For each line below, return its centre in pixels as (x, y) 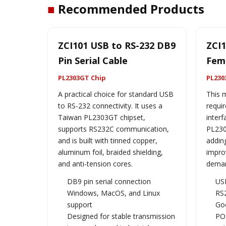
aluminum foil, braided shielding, (110, 152)
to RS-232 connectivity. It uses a (110, 106)
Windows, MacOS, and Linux (114, 193)
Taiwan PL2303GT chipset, (102, 117)
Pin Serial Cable (93, 61)
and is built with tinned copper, (108, 140)
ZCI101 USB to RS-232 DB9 (117, 45)
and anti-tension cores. (95, 164)
